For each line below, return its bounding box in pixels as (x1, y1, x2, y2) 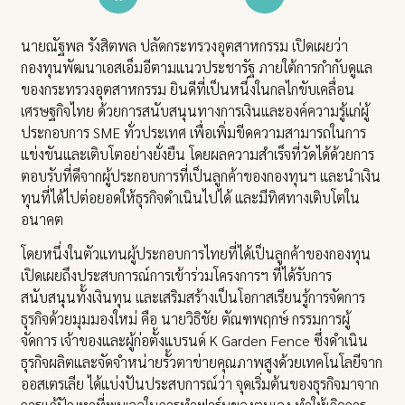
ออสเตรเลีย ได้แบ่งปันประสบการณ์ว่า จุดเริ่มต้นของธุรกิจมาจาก (21, 374, 380, 394)
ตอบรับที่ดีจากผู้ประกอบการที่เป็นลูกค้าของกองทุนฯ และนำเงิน (21, 165, 381, 185)
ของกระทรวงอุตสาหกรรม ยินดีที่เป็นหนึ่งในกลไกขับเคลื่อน (21, 79, 355, 99)
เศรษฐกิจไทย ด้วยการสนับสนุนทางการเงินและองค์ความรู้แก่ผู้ (21, 100, 370, 120)
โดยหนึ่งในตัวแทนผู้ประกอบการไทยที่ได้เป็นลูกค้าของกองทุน (21, 244, 372, 264)
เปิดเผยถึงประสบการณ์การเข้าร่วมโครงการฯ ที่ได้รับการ (21, 266, 333, 286)
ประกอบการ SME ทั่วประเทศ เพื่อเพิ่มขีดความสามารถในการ (21, 122, 367, 142)
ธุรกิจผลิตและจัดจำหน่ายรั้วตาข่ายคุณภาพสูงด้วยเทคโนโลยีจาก (21, 353, 383, 372)
